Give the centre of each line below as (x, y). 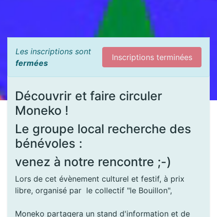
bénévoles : (50, 143)
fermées (32, 63)
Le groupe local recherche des (103, 129)
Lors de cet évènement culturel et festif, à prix (100, 178)
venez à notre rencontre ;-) (93, 162)
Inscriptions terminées (152, 57)
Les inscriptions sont (53, 51)
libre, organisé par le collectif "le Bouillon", (95, 190)
